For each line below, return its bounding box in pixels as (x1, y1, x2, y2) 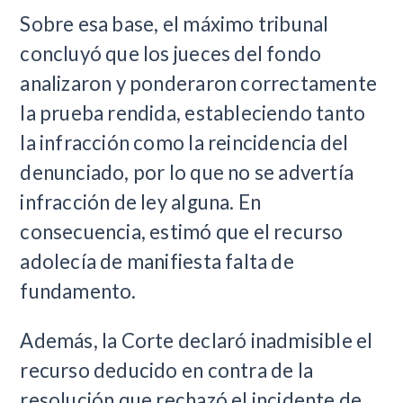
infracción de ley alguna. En (20, 189, 262, 214)
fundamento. (20, 278, 137, 303)
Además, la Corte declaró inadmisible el (20, 327, 373, 353)
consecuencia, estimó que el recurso (20, 219, 344, 244)
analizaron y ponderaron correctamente (20, 70, 378, 95)
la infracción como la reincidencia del (20, 130, 349, 155)
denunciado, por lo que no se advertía (20, 159, 354, 184)
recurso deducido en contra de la (20, 357, 314, 382)
